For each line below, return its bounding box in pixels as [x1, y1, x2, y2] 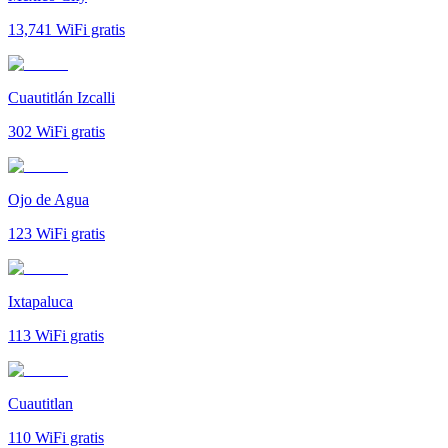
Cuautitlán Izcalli [8, 88, 115, 106]
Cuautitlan [8, 394, 73, 412]
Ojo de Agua [8, 190, 89, 208]
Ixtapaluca [8, 292, 73, 310]
